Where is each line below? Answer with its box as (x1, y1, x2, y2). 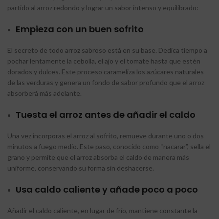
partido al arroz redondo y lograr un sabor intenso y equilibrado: (7, 3, 198, 12)
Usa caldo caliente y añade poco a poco (16, 183, 198, 196)
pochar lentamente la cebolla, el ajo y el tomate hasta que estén (7, 56, 200, 65)
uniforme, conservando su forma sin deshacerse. (7, 163, 154, 172)
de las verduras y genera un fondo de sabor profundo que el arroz (7, 78, 204, 87)
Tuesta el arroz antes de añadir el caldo (16, 108, 196, 121)
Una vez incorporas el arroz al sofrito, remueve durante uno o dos (7, 131, 204, 140)
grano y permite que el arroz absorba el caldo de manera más (7, 153, 189, 161)
